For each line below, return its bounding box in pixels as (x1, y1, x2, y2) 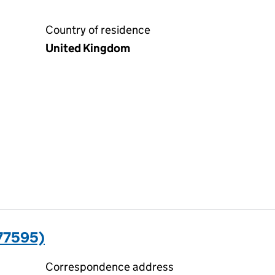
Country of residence (45, 23, 150, 37)
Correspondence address (45, 260, 174, 274)
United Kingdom (45, 41, 130, 55)
